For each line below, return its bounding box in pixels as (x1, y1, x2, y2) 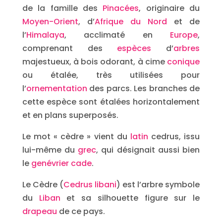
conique (167, 56, 200, 67)
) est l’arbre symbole (116, 179, 200, 190)
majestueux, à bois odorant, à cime (22, 56, 167, 67)
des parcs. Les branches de (87, 83, 200, 94)
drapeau (22, 206, 57, 217)
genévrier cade (31, 158, 92, 169)
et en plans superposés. (22, 110, 118, 121)
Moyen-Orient (22, 16, 78, 27)
